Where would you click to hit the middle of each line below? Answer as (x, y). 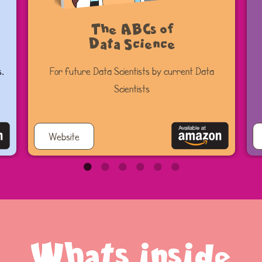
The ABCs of (132, 28)
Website (64, 137)
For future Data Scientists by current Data (132, 71)
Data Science (132, 43)
